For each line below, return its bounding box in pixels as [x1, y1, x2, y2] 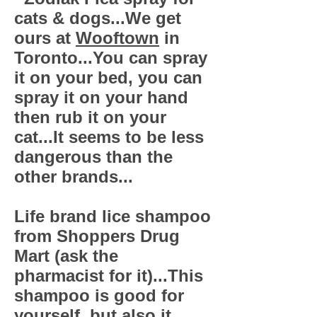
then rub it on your [14, 108, 166, 127]
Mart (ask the [14, 246, 118, 265]
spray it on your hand [14, 88, 188, 107]
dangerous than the [14, 147, 173, 166]
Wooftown [76, 28, 159, 47]
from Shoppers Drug [14, 226, 180, 246]
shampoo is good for [14, 286, 184, 305]
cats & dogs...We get [14, 8, 181, 28]
